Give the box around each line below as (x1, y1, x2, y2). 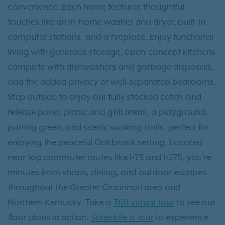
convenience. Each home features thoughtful (8, 1, 184, 12)
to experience (153, 212, 208, 222)
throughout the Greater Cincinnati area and (8, 182, 181, 192)
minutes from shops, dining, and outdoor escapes (8, 167, 206, 177)
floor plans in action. (8, 212, 91, 222)
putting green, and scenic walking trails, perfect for (8, 122, 209, 132)
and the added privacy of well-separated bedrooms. (8, 76, 216, 87)
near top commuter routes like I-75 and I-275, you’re (8, 152, 211, 162)
